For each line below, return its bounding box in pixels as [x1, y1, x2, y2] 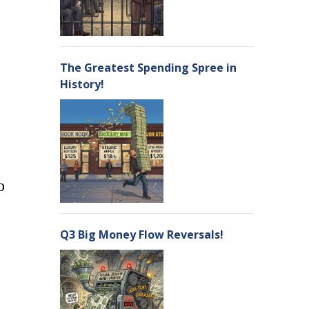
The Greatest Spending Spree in [60, 60, 237, 75]
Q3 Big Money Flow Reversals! [60, 227, 223, 242]
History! [60, 77, 104, 92]
